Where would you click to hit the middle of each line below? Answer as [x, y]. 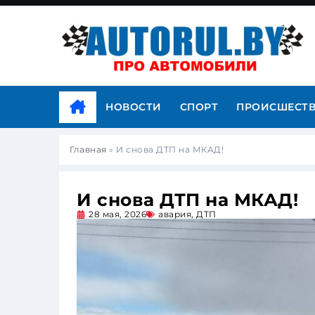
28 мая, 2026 [117, 214]
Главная [88, 149]
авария [175, 214]
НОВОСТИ [134, 107]
